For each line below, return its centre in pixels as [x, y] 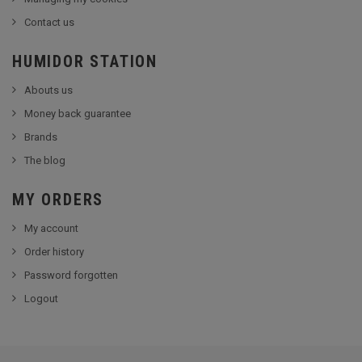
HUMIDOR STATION [85, 61]
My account [51, 228]
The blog [45, 160]
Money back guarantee [78, 114]
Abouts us [48, 90]
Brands [41, 137]
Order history [54, 252]
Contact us [49, 22]
